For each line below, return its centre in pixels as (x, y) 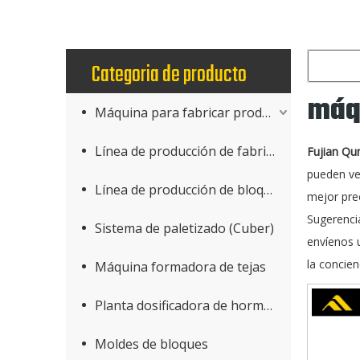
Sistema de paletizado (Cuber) (184, 228)
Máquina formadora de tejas (180, 267)
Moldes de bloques (151, 344)
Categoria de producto (169, 75)
